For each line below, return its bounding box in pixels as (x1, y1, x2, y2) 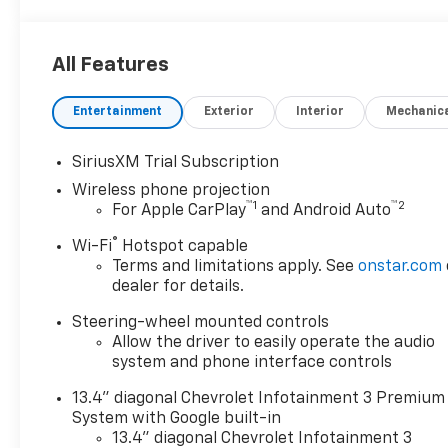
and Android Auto (257, 202, 392, 219)
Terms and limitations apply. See (112, 258, 359, 275)
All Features (52, 54, 169, 75)
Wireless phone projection (72, 182, 271, 199)
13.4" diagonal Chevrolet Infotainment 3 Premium (72, 390, 446, 407)
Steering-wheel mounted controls (72, 314, 330, 331)
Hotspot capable (118, 238, 249, 255)
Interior (296, 105, 345, 118)
